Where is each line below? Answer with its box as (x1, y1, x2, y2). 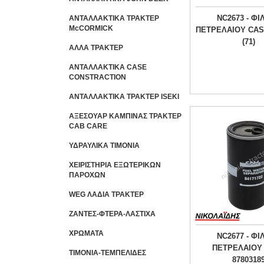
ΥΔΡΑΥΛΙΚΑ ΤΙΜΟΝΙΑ (69, 141, 140, 150)
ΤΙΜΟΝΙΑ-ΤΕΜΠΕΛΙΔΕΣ (69, 249, 146, 258)
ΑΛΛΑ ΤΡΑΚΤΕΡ (69, 44, 123, 52)
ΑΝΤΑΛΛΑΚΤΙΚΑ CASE (69, 63, 147, 72)
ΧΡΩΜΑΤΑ (69, 229, 104, 238)
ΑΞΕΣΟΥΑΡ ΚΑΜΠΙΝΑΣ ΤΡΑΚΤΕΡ (69, 112, 181, 121)
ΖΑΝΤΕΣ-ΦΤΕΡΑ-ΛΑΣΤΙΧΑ (69, 210, 156, 219)
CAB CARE (69, 122, 107, 131)
